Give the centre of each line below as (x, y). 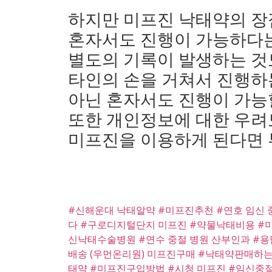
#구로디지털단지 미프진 (135, 225)
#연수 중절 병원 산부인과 (195, 240)
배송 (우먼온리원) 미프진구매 (133, 254)
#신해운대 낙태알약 (113, 210)
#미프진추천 (187, 210)
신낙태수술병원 (103, 240)
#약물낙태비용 (223, 225)
